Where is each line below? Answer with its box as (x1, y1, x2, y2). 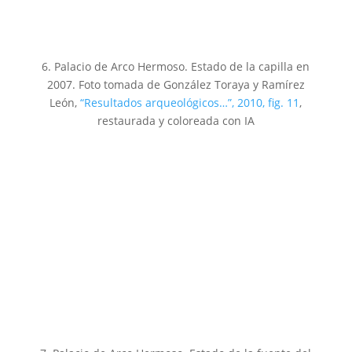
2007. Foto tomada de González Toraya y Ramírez (46, 76, 305, 92)
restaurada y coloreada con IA (97, 112, 255, 128)
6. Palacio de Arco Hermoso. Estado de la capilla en (42, 58, 310, 74)
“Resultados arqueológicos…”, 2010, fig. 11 (80, 94, 300, 110)
